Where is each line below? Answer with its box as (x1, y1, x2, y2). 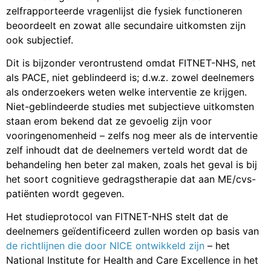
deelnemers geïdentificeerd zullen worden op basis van (6, 225, 259, 238)
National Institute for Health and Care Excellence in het (6, 254, 258, 267)
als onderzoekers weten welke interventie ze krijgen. (6, 85, 247, 98)
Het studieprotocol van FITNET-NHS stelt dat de (6, 211, 228, 223)
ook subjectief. (6, 33, 73, 46)
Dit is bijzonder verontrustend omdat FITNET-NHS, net (6, 56, 256, 69)
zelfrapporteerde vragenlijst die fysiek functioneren (6, 4, 242, 17)
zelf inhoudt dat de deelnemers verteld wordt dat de (6, 143, 247, 156)
